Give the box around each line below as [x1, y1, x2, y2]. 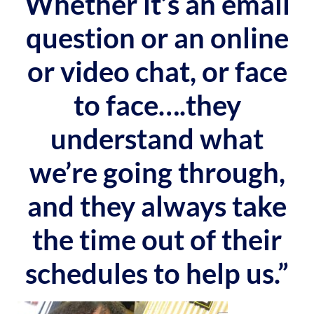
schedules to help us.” [25, 257, 289, 290]
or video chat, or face [27, 55, 287, 88]
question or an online [25, 21, 289, 55]
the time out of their [32, 223, 282, 257]
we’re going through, [29, 156, 285, 189]
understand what [50, 122, 264, 156]
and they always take [27, 189, 287, 223]
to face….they [73, 88, 241, 122]
